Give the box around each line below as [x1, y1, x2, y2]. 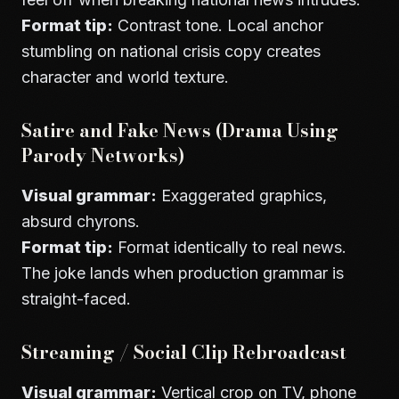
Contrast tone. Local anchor [113, 16, 323, 35]
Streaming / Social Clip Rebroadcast [21, 338, 346, 366]
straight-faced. [21, 289, 131, 308]
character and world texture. [21, 68, 229, 86]
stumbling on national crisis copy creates [21, 42, 321, 61]
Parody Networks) [21, 142, 184, 169]
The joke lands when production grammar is [21, 264, 344, 282]
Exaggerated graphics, [157, 186, 327, 205]
